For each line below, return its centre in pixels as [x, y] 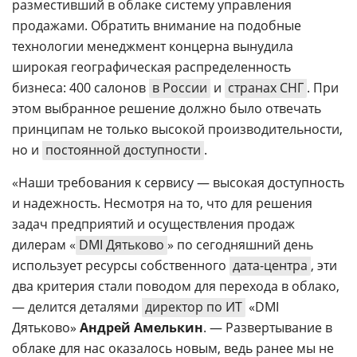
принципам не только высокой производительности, [177, 129]
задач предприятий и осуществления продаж [153, 224]
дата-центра [270, 265]
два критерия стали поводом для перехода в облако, [176, 286]
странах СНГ [266, 87]
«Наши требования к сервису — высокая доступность [178, 182]
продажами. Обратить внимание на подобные [157, 25]
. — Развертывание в [268, 327]
